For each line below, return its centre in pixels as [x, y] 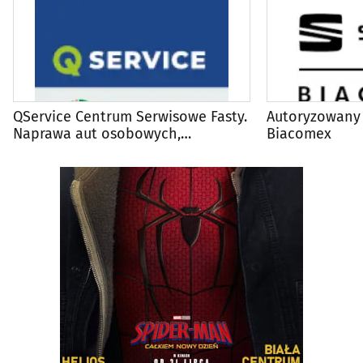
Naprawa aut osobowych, [97, 133]
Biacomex [299, 133]
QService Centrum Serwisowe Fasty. [130, 116]
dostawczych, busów [81, 150]
